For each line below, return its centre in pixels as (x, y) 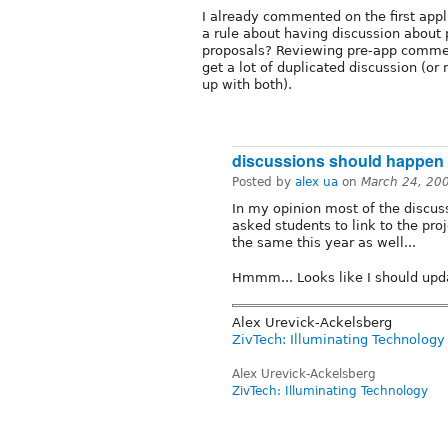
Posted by (263, 182)
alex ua (316, 182)
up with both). (247, 85)
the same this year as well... (324, 243)
